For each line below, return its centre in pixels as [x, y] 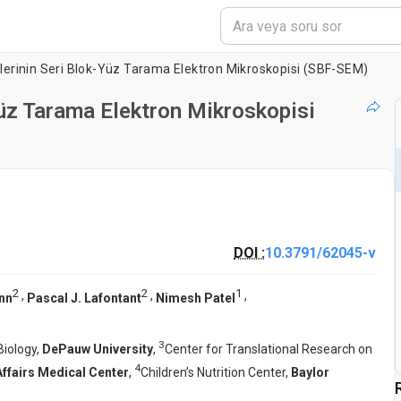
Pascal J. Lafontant [84, 298]
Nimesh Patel [196, 298]
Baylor [310, 372]
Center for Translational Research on [269, 349]
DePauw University [98, 349]
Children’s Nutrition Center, [216, 372]
